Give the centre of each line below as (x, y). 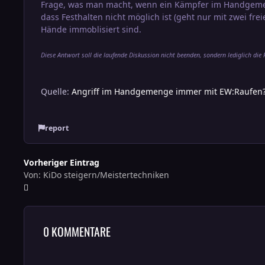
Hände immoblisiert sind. (91, 29)
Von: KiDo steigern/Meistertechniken (96, 174)
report (56, 128)
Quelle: (56, 91)
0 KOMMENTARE (77, 231)
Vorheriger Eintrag (62, 162)
